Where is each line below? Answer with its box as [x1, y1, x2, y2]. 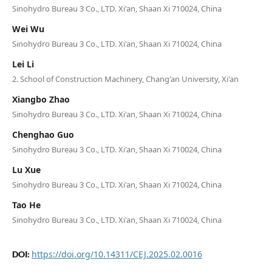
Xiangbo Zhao [12, 93, 70, 105]
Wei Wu [12, 22, 44, 35]
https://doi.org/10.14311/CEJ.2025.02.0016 [31, 248, 202, 260]
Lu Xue [12, 163, 41, 175]
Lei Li [12, 58, 34, 70]
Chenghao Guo [12, 128, 74, 140]
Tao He [12, 199, 41, 211]
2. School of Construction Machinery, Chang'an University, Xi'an [12, 73, 239, 84]
